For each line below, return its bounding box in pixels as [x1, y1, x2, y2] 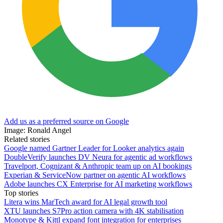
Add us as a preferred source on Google [4, 117, 129, 126]
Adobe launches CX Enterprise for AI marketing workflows [4, 180, 192, 189]
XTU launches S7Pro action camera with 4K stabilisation [4, 207, 184, 216]
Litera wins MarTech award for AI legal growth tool [4, 198, 167, 207]
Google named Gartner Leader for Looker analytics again [4, 144, 184, 153]
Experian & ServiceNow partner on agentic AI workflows [4, 171, 186, 180]
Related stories [4, 135, 50, 144]
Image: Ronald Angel [4, 126, 71, 135]
